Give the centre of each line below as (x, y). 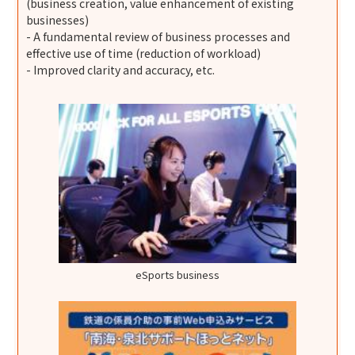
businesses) (58, 20)
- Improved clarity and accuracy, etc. (121, 70)
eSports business (177, 274)
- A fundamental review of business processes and (158, 37)
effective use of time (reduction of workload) (144, 53)
